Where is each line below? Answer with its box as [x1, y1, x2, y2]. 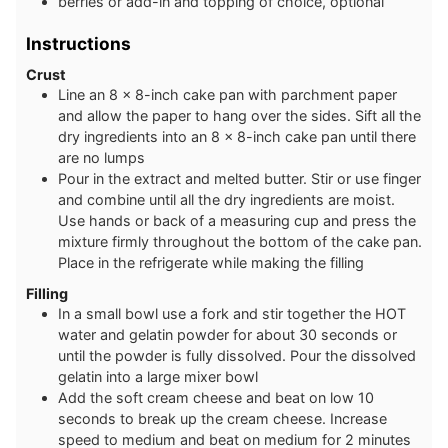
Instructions [26, 32, 131, 54]
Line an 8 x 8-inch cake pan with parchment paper [58, 86, 397, 104]
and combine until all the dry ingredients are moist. [58, 191, 395, 209]
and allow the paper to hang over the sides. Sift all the [58, 107, 421, 125]
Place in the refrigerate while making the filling [58, 254, 364, 272]
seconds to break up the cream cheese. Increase [58, 409, 387, 427]
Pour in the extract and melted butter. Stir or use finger [58, 170, 421, 188]
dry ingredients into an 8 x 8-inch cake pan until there [58, 128, 416, 146]
